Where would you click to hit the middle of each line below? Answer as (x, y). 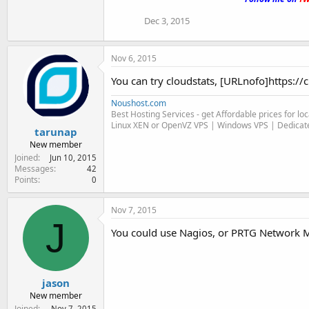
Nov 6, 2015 (134, 58)
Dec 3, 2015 (167, 21)
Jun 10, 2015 (73, 157)
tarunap (56, 131)
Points (26, 179)
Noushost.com (139, 103)
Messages (34, 168)
